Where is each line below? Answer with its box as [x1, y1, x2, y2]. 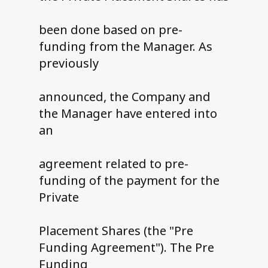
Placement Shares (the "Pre [38, 223, 193, 239]
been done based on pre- [38, 22, 182, 38]
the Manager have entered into [38, 105, 217, 122]
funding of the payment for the [38, 172, 220, 189]
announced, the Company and [38, 89, 211, 105]
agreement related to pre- [38, 156, 188, 172]
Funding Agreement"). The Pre [38, 239, 214, 256]
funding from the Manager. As [38, 38, 212, 55]
